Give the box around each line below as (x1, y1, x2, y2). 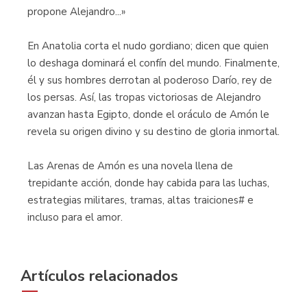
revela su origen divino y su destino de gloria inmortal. (27, 125, 280, 138)
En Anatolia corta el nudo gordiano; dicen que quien (27, 39, 269, 53)
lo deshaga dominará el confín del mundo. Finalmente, (27, 56, 280, 70)
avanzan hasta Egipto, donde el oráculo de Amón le (27, 108, 269, 121)
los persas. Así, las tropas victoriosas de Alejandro (27, 90, 261, 104)
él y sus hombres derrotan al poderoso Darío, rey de (27, 73, 272, 87)
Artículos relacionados (21, 266, 178, 286)
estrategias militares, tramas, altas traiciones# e (27, 193, 254, 207)
